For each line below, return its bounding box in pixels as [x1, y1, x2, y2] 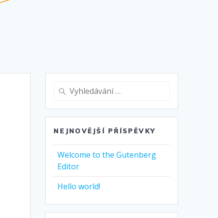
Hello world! [57, 181, 101, 192]
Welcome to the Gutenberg [57, 149, 157, 161]
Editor [57, 161, 80, 172]
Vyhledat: [53, 82, 84, 92]
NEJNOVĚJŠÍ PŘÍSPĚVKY [54, 127, 156, 135]
